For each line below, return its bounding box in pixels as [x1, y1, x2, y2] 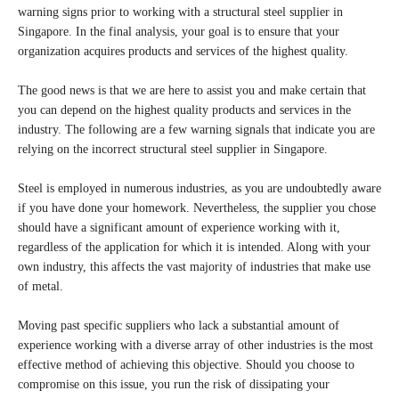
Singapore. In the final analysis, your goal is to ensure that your [18, 25, 339, 38]
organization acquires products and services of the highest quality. [18, 45, 348, 58]
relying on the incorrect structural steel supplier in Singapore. [18, 142, 328, 156]
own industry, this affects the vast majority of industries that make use [18, 260, 370, 273]
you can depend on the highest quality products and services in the [18, 103, 351, 117]
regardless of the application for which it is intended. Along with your [18, 240, 370, 254]
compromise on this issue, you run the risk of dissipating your [18, 378, 330, 391]
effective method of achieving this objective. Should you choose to [18, 358, 354, 371]
